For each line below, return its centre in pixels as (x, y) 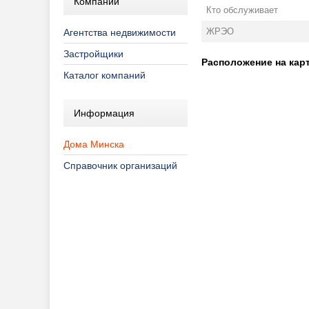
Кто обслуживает (242, 10)
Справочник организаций (120, 166)
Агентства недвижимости (120, 32)
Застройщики (93, 54)
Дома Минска (94, 144)
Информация (104, 113)
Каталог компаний (104, 75)
